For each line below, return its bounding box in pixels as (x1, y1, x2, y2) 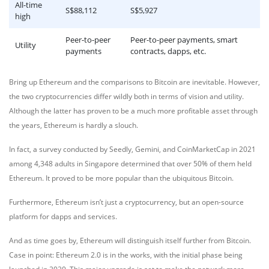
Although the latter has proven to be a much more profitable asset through (9, 106, 258, 116)
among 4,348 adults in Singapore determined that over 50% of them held (9, 159, 252, 169)
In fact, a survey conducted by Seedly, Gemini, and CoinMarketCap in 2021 (9, 144, 256, 154)
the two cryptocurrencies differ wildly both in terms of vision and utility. (9, 91, 244, 101)
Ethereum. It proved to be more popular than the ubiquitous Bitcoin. (9, 173, 234, 183)
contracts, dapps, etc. (130, 46, 206, 56)
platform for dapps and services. (9, 211, 117, 222)
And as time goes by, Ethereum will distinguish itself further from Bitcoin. (9, 235, 251, 246)
